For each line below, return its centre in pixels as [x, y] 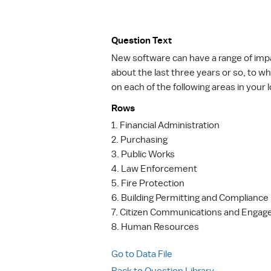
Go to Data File [142, 254]
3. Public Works [143, 154]
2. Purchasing [139, 140]
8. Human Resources [155, 227]
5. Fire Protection [148, 183]
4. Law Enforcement [154, 169]
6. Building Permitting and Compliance [190, 198]
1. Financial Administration [165, 125]
